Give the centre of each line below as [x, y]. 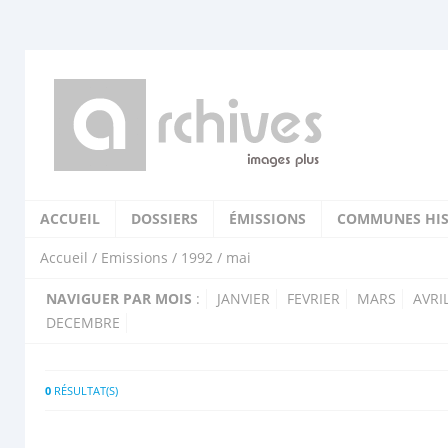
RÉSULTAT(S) [84, 390]
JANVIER [243, 298]
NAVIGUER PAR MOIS [119, 298]
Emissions [134, 257]
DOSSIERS [164, 218]
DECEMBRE [83, 322]
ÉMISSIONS [267, 218]
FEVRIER [313, 298]
